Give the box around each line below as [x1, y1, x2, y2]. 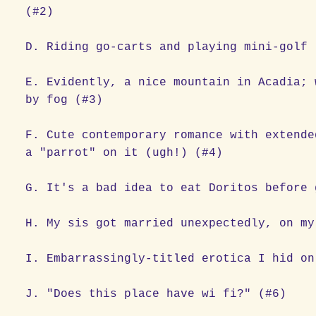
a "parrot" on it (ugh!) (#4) [25, 146, 224, 159]
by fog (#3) [25, 93, 104, 107]
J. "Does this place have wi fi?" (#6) [25, 287, 287, 300]
